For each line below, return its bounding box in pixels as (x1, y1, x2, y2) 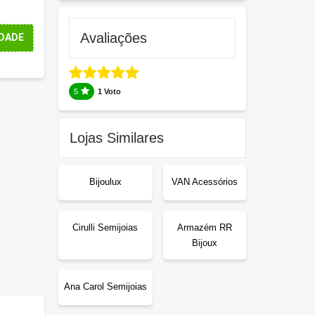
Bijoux (191, 237, 217, 248)
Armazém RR (176, 221, 232, 233)
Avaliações (80, 30, 147, 46)
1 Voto (98, 87, 121, 96)
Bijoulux (89, 176, 122, 187)
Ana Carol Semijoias (63, 281, 147, 292)
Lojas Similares (70, 130, 164, 146)
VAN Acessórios (171, 176, 238, 187)
